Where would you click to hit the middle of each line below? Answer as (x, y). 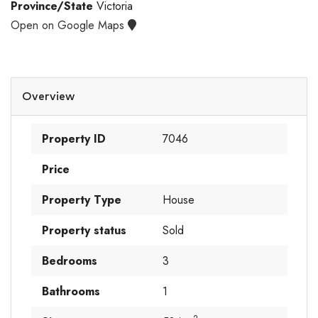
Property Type (81, 200)
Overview (48, 96)
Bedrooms (69, 261)
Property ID (73, 139)
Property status (84, 231)
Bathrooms (71, 292)
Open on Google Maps (69, 25)
